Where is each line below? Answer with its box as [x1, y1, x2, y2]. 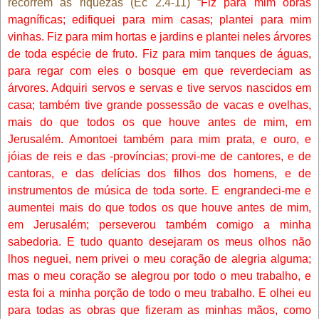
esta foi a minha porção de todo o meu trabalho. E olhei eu [8, 286, 311, 299]
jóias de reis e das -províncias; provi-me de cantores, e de [8, 150, 311, 162]
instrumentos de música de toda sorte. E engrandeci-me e [8, 184, 311, 197]
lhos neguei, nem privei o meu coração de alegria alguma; [8, 252, 311, 265]
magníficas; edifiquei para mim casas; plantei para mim [8, 13, 311, 26]
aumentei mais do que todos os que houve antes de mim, [8, 201, 311, 214]
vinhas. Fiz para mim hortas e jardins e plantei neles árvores [8, 30, 311, 43]
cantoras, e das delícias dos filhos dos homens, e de [8, 167, 311, 179]
